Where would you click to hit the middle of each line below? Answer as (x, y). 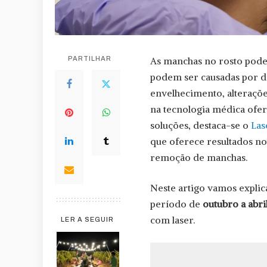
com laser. (173, 220)
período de (176, 204)
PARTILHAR (90, 59)
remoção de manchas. (199, 158)
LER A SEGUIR (88, 220)
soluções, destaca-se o (201, 125)
